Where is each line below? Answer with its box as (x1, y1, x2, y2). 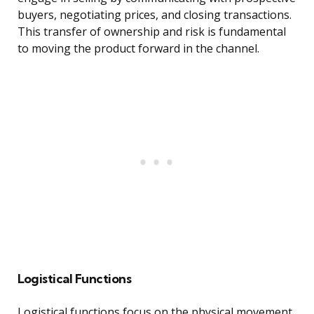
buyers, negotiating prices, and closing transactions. (18, 7, 292, 23)
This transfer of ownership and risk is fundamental (18, 24, 286, 40)
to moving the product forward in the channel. (18, 41, 259, 57)
